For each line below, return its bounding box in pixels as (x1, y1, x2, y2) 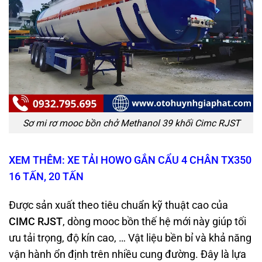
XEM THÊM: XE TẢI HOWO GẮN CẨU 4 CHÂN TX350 (9, 154, 251, 167)
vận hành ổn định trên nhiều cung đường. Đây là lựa (9, 249, 246, 261)
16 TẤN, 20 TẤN (9, 171, 84, 183)
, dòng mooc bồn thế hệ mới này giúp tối (63, 216, 246, 228)
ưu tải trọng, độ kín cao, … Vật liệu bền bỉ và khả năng (9, 232, 251, 244)
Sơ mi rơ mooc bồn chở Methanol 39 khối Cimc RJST (22, 117, 240, 129)
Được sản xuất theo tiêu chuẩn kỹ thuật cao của (9, 199, 228, 212)
